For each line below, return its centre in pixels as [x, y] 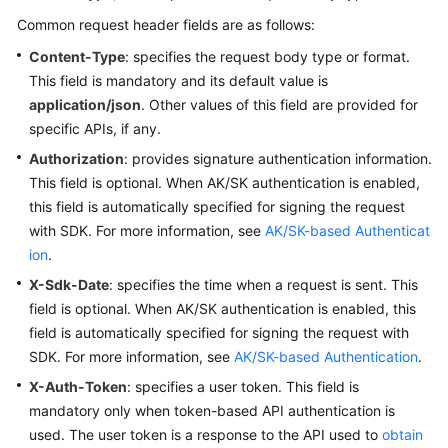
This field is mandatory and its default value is [178, 81]
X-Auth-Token [78, 387]
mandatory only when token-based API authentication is [212, 411]
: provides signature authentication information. [278, 159]
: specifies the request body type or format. [267, 57]
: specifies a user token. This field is [243, 387]
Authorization [76, 159]
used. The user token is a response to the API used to [205, 435]
